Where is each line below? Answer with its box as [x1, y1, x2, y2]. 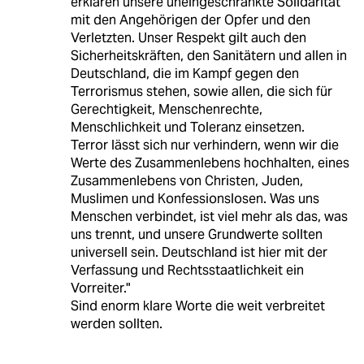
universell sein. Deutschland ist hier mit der [70, 243, 327, 261]
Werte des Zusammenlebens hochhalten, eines [70, 154, 349, 171]
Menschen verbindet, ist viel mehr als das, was [70, 207, 348, 225]
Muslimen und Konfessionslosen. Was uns [70, 189, 319, 207]
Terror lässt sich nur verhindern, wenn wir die [70, 136, 339, 154]
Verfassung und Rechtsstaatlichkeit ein [70, 261, 304, 279]
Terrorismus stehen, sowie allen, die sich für [70, 82, 332, 100]
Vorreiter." [70, 279, 130, 297]
